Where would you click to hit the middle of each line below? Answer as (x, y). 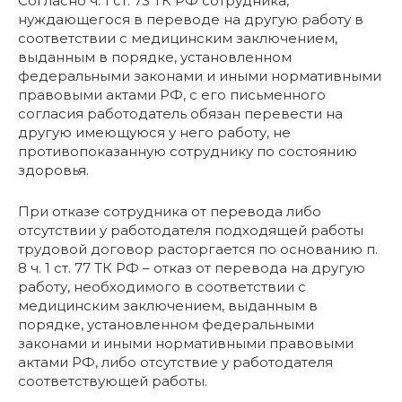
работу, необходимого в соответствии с (162, 287)
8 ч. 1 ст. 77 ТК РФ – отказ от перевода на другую (192, 268)
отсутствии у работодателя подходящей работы (191, 230)
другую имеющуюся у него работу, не (154, 132)
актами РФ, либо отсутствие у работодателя (175, 362)
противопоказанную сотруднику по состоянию (188, 151)
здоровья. (53, 170)
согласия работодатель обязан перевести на (180, 114)
